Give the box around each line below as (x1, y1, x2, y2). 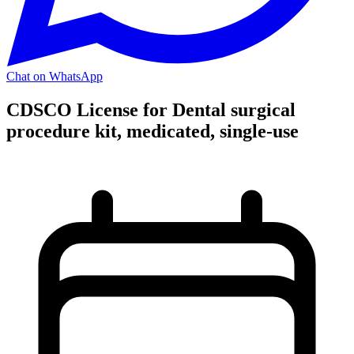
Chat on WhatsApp (6, 70, 103, 83)
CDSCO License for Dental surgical (6, 99, 300, 120)
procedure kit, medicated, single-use (6, 120, 299, 141)
